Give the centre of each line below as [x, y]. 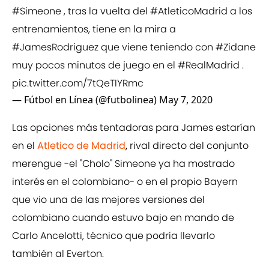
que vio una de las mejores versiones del [108, 200]
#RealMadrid [209, 65]
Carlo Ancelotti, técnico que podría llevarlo [113, 236]
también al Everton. [58, 254]
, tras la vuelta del [106, 11]
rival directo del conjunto [188, 146]
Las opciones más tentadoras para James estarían [134, 128]
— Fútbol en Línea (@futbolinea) [86, 100]
